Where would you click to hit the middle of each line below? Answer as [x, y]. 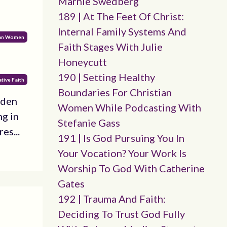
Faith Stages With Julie [110, 47]
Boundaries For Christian [115, 92]
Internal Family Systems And [122, 31]
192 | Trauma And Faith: [111, 199]
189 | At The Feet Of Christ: [121, 16]
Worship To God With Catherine [131, 168]
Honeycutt [82, 62]
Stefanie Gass [89, 123]
